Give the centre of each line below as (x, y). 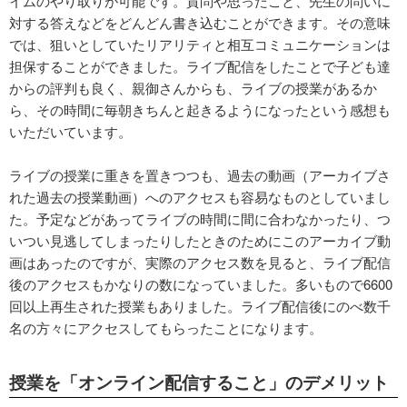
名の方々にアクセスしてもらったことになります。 (166, 327)
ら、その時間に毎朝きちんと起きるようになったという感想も (200, 109)
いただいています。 (70, 131)
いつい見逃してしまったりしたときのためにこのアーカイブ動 (200, 240)
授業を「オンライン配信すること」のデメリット (199, 382)
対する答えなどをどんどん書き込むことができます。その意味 (200, 22)
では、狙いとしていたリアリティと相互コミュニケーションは (200, 44)
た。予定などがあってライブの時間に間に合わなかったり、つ (200, 218)
